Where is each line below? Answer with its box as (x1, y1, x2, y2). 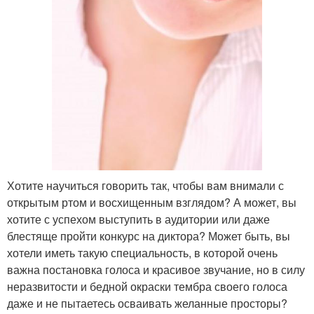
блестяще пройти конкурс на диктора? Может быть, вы (7, 228, 290, 245)
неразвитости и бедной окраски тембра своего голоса (7, 278, 287, 295)
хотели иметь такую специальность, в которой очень (7, 245, 278, 261)
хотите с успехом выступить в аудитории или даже (7, 211, 270, 228)
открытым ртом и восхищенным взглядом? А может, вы (7, 194, 296, 211)
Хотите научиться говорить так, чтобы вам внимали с (7, 177, 284, 194)
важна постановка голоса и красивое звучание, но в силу (7, 261, 305, 278)
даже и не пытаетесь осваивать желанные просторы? (7, 295, 287, 312)
